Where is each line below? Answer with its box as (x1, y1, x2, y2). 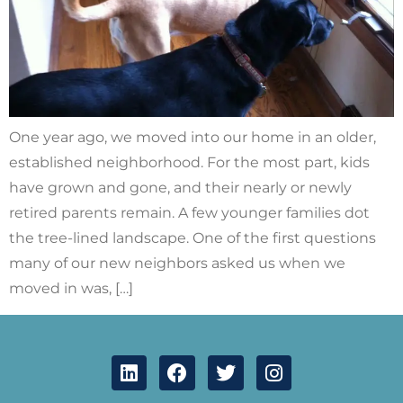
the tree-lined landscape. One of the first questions (9, 229, 376, 247)
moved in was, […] (9, 280, 133, 298)
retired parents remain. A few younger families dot (9, 204, 370, 222)
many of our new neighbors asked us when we (9, 255, 345, 273)
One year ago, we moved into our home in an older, (9, 129, 376, 147)
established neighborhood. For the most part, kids (9, 154, 370, 172)
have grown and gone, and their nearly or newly (9, 179, 352, 197)
